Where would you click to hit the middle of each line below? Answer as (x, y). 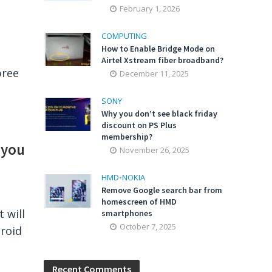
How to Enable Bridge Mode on (158, 49)
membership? (127, 137)
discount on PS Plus (139, 125)
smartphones (127, 213)
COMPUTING (124, 36)
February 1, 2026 (150, 8)
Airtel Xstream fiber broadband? (163, 60)
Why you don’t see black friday (160, 114)
